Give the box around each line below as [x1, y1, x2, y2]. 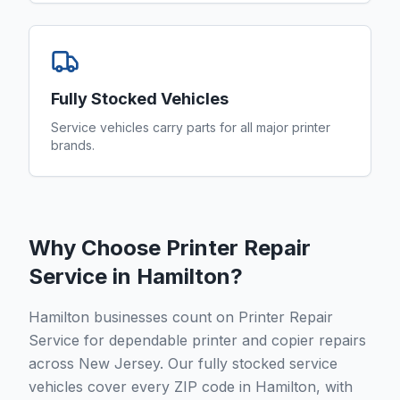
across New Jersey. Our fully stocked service [29, 354, 337, 372]
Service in [29, 263, 137, 289]
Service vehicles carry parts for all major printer [51, 120, 330, 135]
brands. [51, 137, 95, 153]
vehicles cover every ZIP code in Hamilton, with [29, 378, 353, 396]
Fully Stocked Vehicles [51, 89, 229, 108]
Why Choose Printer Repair [29, 235, 311, 261]
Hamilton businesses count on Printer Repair [29, 308, 333, 326]
